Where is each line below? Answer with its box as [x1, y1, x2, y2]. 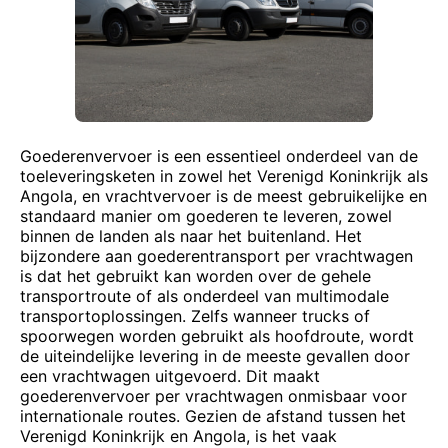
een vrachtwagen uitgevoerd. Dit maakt [20, 366, 320, 386]
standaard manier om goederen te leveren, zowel [20, 206, 392, 226]
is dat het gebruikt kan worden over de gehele [20, 266, 371, 286]
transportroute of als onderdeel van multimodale [20, 286, 389, 306]
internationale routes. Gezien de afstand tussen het [20, 406, 406, 426]
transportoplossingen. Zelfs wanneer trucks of [20, 306, 370, 326]
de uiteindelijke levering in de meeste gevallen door [20, 346, 410, 366]
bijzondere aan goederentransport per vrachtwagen [20, 246, 413, 266]
